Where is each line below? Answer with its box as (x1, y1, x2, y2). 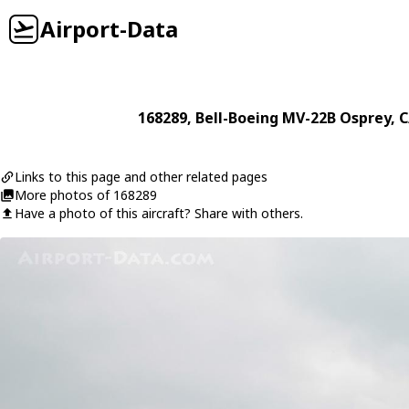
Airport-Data (40, 14, 178, 44)
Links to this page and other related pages (15, 168, 267, 185)
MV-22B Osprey (281, 108, 391, 128)
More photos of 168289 (15, 186, 157, 204)
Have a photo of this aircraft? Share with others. (15, 204, 303, 222)
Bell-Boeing (194, 108, 278, 128)
